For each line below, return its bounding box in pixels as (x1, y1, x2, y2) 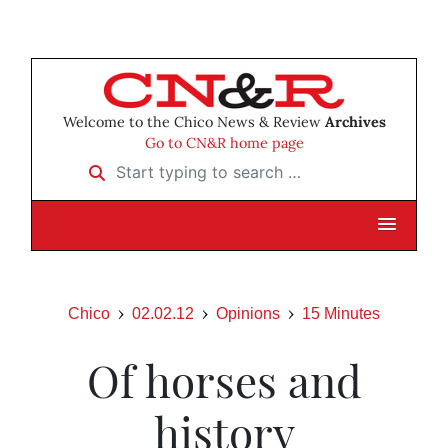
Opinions (216, 305, 280, 323)
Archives (324, 113, 386, 132)
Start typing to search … (76, 155, 254, 176)
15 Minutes (302, 305, 380, 323)
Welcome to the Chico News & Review (62, 113, 325, 132)
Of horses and (86, 350, 362, 410)
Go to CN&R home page (144, 134, 304, 153)
